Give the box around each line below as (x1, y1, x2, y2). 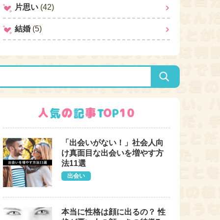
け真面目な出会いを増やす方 (61, 149, 164, 157)
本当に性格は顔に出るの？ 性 (61, 208, 165, 216)
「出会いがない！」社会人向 (61, 138, 164, 147)
